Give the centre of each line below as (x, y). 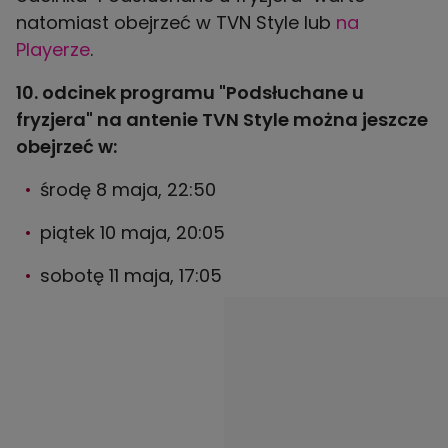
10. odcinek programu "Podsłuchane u (190, 93)
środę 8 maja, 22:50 (128, 190)
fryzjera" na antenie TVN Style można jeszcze (222, 120)
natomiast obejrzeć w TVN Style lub (176, 23)
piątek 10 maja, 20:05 (132, 233)
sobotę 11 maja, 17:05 (131, 276)
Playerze (53, 50)
